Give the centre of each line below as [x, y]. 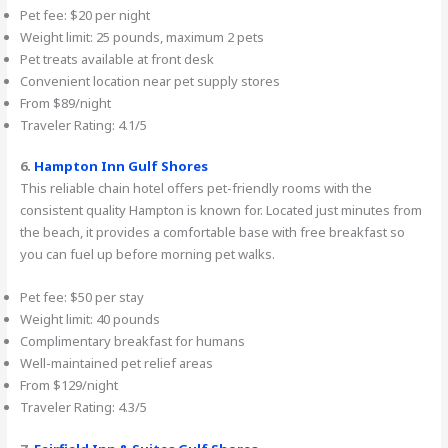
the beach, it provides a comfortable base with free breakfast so [213, 232]
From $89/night [66, 102]
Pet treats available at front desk [117, 58]
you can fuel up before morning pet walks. [148, 254]
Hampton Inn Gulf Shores [121, 166]
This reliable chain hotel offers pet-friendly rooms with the [196, 188]
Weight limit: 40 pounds [90, 319]
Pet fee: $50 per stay [82, 297]
